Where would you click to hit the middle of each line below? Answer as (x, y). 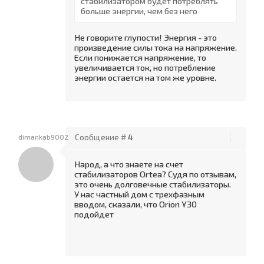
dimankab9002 (44, 137)
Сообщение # (101, 137)
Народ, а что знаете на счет (129, 164)
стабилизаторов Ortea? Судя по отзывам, (155, 174)
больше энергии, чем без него (139, 11)
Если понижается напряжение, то (140, 57)
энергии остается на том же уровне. (145, 77)
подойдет (94, 214)
